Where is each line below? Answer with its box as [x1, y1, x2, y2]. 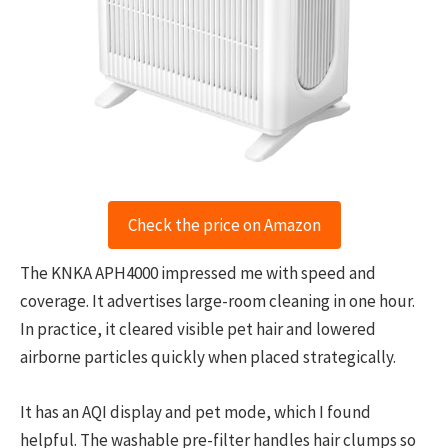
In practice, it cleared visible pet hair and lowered [20, 318, 376, 341]
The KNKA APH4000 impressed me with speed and [20, 262, 376, 285]
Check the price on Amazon [127, 214, 321, 237]
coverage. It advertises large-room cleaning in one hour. [20, 290, 415, 313]
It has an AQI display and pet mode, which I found [20, 400, 371, 423]
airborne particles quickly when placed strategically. [20, 346, 396, 369]
